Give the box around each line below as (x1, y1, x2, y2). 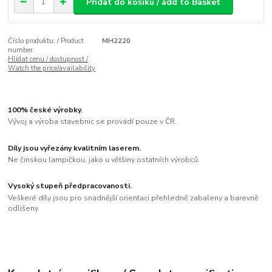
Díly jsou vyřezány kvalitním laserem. (8, 143, 141, 153)
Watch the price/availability (8, 64, 96, 73)
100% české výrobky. (8, 104, 83, 115)
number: (8, 46, 35, 55)
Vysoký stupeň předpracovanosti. (8, 181, 132, 191)
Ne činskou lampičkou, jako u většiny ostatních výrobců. (8, 155, 200, 165)
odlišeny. (8, 203, 40, 213)
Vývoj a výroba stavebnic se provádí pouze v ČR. (8, 117, 177, 127)
